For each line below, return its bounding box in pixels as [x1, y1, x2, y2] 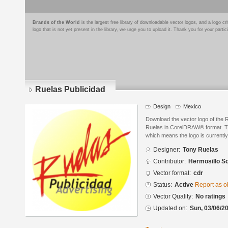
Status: [153, 181, 172, 189]
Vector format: [153, 169, 191, 177]
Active [175, 181, 195, 189]
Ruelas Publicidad [35, 85, 105, 94]
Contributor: [153, 158, 186, 165]
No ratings [195, 193, 225, 201]
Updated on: [153, 205, 187, 212]
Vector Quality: [153, 193, 193, 201]
